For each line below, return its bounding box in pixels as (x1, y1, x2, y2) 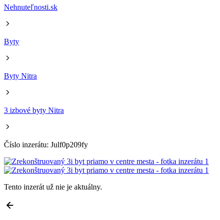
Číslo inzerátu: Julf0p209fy (4, 140, 88, 149)
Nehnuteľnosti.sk (4, 3, 57, 11)
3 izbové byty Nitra (4, 106, 64, 114)
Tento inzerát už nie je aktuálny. (4, 183, 102, 191)
